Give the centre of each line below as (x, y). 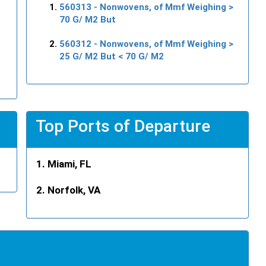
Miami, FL (69, 164)
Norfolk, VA (74, 190)
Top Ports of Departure (123, 126)
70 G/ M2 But (88, 19)
